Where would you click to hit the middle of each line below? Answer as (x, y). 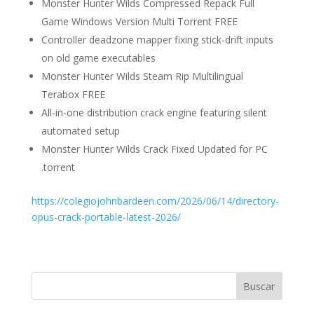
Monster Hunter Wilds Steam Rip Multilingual (142, 76)
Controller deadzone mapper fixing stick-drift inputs (157, 40)
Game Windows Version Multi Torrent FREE (139, 21)
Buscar (259, 286)
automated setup (80, 131)
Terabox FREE (73, 94)
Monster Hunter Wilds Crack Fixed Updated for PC (154, 149)
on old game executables (98, 58)
